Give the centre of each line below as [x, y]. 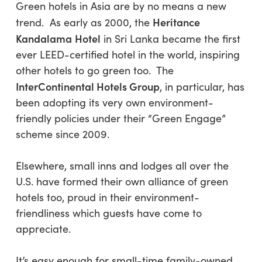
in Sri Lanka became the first [170, 39]
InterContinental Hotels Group [87, 86]
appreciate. [43, 229]
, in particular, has [202, 87]
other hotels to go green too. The [94, 70]
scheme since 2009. [62, 134]
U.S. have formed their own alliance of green [122, 181]
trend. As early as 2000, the [84, 22]
